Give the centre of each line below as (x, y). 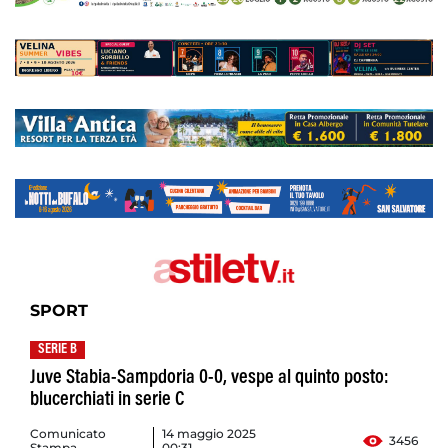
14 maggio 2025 (209, 434)
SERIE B (57, 350)
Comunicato (68, 434)
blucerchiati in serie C (107, 400)
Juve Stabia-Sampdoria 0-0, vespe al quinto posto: (209, 378)
